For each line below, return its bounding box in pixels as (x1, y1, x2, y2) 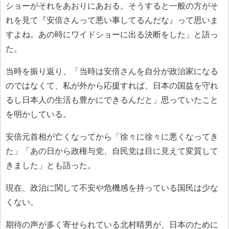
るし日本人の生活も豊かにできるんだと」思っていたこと (6, 95, 218, 104)
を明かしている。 (6, 109, 71, 119)
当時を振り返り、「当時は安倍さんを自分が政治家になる (6, 66, 218, 76)
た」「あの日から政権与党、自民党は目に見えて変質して (6, 146, 218, 155)
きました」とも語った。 (6, 161, 96, 170)
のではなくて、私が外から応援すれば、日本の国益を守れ (6, 81, 218, 90)
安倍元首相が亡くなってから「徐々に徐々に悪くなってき (6, 132, 218, 141)
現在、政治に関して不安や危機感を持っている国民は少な (6, 183, 218, 192)
